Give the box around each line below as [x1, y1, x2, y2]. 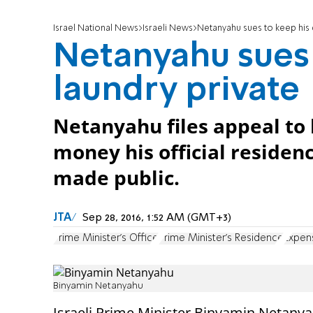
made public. [53, 165, 180, 191]
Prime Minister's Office [53, 233, 159, 243]
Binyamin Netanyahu [53, 281, 143, 291]
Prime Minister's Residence [159, 233, 284, 243]
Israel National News [53, 24, 138, 34]
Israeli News [143, 24, 193, 34]
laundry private [53, 74, 300, 108]
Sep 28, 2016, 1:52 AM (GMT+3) [82, 212, 231, 224]
